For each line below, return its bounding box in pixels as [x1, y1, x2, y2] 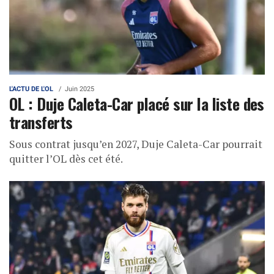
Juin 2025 [65, 84, 94, 93]
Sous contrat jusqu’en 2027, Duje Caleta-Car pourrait [9, 136, 262, 151]
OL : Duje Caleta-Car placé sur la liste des [9, 91, 264, 115]
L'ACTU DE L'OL [9, 84, 53, 93]
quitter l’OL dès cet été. [9, 151, 123, 166]
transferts [9, 109, 73, 133]
